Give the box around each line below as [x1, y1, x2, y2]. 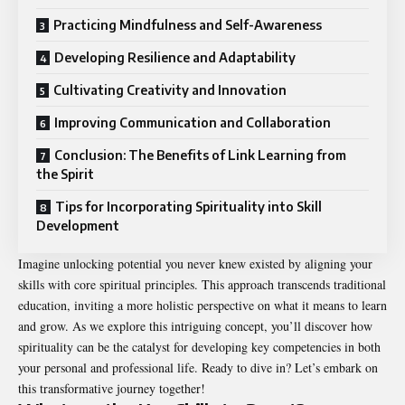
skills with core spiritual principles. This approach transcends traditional [18, 276, 386, 294]
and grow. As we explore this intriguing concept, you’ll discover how [18, 317, 372, 335]
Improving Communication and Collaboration [54, 115, 331, 131]
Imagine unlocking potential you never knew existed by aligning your [18, 255, 372, 273]
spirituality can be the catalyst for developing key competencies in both [18, 338, 381, 356]
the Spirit [36, 166, 94, 183]
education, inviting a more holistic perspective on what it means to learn [18, 297, 387, 315]
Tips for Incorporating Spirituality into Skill [55, 199, 322, 215]
